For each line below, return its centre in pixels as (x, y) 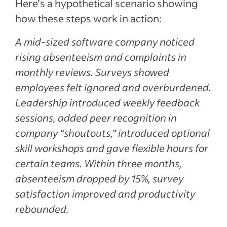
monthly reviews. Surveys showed (92, 72)
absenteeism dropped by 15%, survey (99, 179)
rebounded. (42, 209)
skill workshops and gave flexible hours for (112, 148)
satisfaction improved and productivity (105, 194)
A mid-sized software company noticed (105, 42)
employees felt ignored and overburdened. (113, 87)
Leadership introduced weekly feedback (107, 103)
